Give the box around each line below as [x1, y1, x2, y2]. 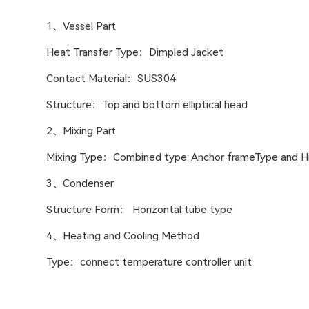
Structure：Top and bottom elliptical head [46, 98, 248, 111]
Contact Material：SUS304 [46, 72, 177, 85]
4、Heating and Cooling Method [46, 229, 200, 242]
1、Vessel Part [46, 19, 117, 32]
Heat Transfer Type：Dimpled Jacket [46, 46, 224, 59]
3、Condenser [46, 177, 114, 190]
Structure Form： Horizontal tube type [46, 203, 233, 216]
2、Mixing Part [46, 124, 117, 137]
